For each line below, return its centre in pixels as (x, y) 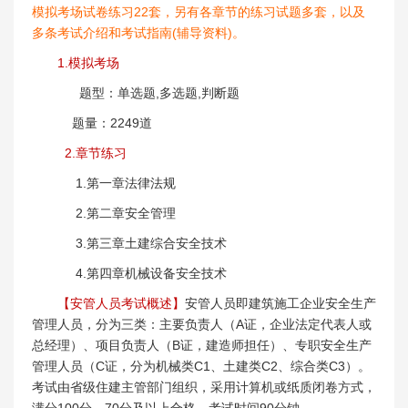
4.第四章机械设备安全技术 (142, 273)
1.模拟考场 (88, 62)
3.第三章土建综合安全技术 (142, 243)
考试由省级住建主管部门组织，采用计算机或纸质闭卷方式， (204, 387)
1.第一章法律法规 (117, 183)
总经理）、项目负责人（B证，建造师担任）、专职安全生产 (202, 345)
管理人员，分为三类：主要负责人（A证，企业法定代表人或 (202, 324)
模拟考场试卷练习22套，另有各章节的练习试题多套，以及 (199, 11)
